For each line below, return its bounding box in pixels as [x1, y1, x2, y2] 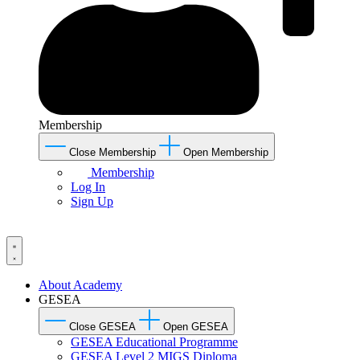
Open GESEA [163, 320, 228, 333]
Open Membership [183, 145, 268, 158]
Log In [71, 179, 105, 194]
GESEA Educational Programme [71, 334, 238, 349]
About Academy [39, 277, 122, 292]
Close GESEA [69, 320, 136, 333]
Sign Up [71, 194, 113, 208]
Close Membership [69, 145, 156, 158]
